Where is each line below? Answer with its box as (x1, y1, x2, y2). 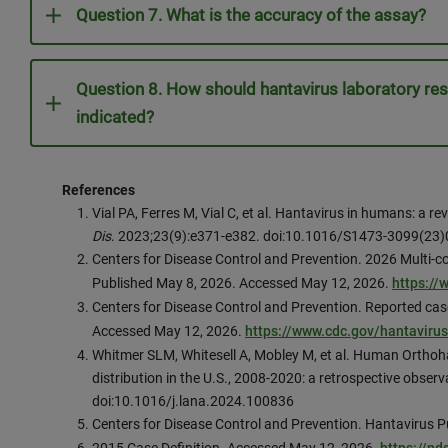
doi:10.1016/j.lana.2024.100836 (92, 393, 294, 409)
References (62, 182, 135, 198)
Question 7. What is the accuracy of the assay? (76, 5, 430, 25)
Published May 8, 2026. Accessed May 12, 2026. (92, 275, 392, 291)
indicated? (76, 107, 158, 127)
